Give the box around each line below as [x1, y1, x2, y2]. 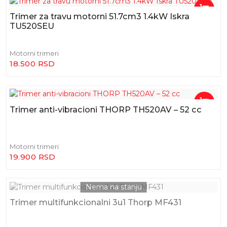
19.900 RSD [10, 152, 56, 162]
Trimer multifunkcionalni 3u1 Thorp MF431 [10, 197, 182, 208]
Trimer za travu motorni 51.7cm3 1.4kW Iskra [10, 11, 190, 22]
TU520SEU [10, 21, 55, 31]
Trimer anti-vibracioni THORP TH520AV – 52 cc [10, 104, 202, 115]
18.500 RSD [10, 59, 55, 69]
